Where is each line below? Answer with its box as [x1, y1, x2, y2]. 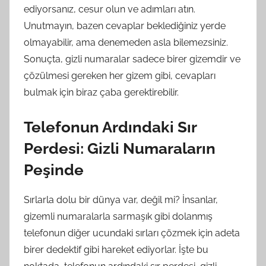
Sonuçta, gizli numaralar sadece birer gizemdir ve [24, 53, 240, 65]
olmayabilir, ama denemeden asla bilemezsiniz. [24, 36, 228, 48]
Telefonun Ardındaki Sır [24, 118, 197, 136]
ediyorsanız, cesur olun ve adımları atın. [24, 3, 195, 15]
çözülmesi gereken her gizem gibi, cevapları [24, 69, 216, 81]
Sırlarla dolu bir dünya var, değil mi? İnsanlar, [24, 194, 218, 205]
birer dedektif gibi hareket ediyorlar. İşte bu [24, 244, 208, 255]
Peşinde [24, 160, 84, 179]
